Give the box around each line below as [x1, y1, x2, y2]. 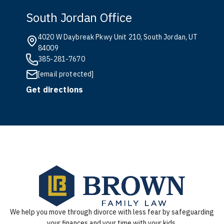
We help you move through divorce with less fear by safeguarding [10, 207, 214, 216]
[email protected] [38, 69, 94, 78]
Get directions [26, 84, 83, 94]
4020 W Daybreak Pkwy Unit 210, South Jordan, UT [38, 32, 198, 41]
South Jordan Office [26, 9, 132, 25]
